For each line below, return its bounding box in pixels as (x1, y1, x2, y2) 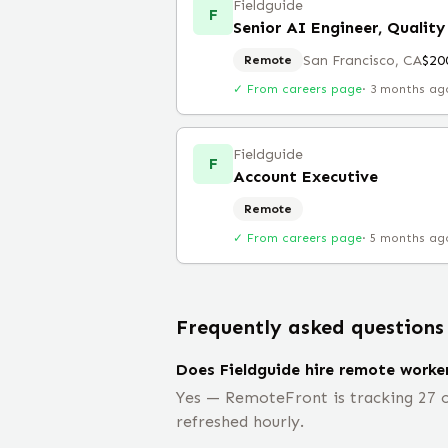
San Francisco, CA (303, 51, 422, 69)
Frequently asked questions (176, 315, 444, 339)
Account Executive (233, 167, 378, 186)
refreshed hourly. (176, 412, 304, 431)
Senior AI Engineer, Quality (233, 18, 445, 37)
